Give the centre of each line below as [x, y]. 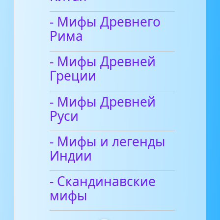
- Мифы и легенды [108, 141]
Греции [73, 76]
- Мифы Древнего [105, 22]
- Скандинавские [103, 181]
